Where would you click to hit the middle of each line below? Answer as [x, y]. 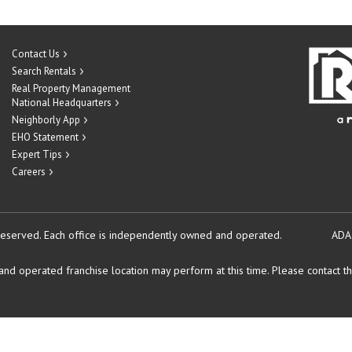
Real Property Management [71, 88]
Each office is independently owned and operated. [163, 235]
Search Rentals [44, 71]
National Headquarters [62, 103]
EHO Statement [45, 137]
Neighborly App [46, 120]
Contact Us [36, 54]
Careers [29, 172]
